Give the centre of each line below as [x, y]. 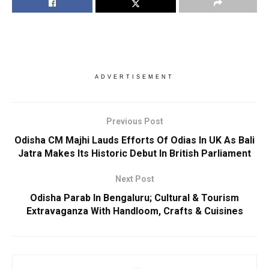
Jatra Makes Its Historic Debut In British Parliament [134, 153]
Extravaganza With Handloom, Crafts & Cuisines [134, 211]
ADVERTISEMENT [134, 77]
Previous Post [134, 121]
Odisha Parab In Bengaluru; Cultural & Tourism [134, 198]
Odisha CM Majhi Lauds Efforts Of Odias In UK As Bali [134, 140]
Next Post [134, 179]
